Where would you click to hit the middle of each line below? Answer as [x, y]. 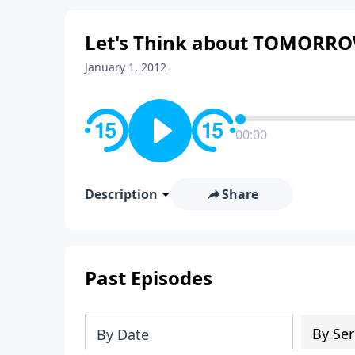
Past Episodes [149, 277]
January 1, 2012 [126, 67]
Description [121, 194]
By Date [123, 334]
